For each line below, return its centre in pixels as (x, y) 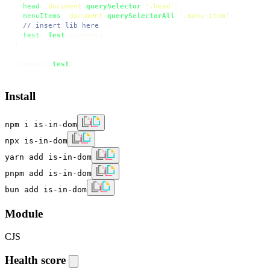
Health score (37, 260)
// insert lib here (61, 26)
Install (20, 96)
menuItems (42, 16)
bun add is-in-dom (46, 189)
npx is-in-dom (36, 140)
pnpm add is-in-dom (48, 173)
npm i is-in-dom (41, 124)
